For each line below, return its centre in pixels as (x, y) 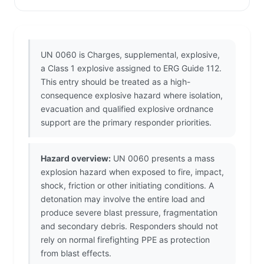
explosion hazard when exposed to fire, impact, (132, 172)
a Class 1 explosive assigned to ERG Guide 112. (131, 68)
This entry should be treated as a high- (115, 82)
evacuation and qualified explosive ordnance (127, 109)
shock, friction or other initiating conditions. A (127, 186)
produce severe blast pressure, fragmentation (129, 213)
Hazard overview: (76, 159)
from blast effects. (76, 253)
